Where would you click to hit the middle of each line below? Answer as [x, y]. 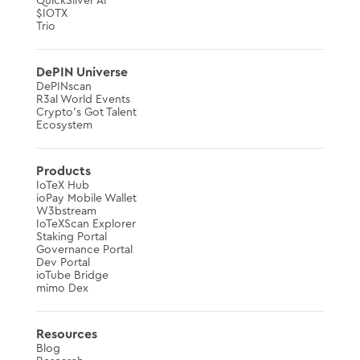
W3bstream [66, 211]
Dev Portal [63, 263]
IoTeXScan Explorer [86, 224]
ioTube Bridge [72, 276]
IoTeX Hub [62, 186]
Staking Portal [71, 237]
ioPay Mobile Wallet [86, 198]
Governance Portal [84, 250]
